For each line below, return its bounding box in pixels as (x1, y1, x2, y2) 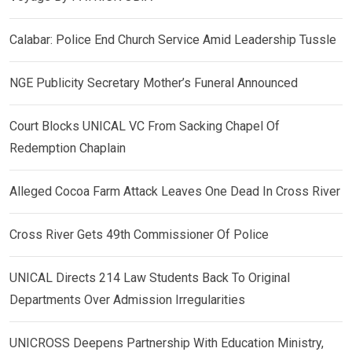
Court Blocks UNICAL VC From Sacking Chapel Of (9, 119, 280, 134)
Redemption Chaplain (9, 141, 126, 156)
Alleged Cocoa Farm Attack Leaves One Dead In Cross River (9, 184, 340, 200)
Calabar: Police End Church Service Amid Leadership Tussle (9, 32, 336, 48)
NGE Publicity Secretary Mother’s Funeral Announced (9, 75, 298, 91)
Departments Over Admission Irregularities (9, 292, 245, 308)
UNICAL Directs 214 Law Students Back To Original (9, 270, 290, 286)
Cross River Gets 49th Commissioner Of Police (9, 227, 269, 243)
